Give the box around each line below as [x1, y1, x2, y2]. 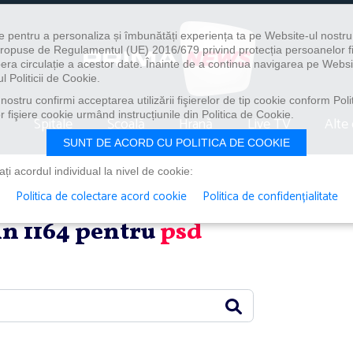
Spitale [34, 112, 73, 136]
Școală [106, 112, 145, 136]
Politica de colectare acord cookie [15, 187, 187, 206]
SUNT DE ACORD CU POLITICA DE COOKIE [63, 136, 290, 149]
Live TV [247, 112, 291, 136]
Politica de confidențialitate [202, 187, 338, 206]
